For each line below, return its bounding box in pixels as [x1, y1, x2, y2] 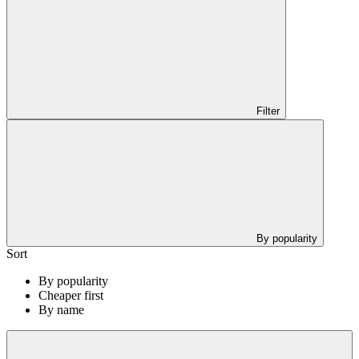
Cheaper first [38, 288, 103, 302]
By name [38, 302, 84, 317]
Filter [256, 104, 280, 117]
